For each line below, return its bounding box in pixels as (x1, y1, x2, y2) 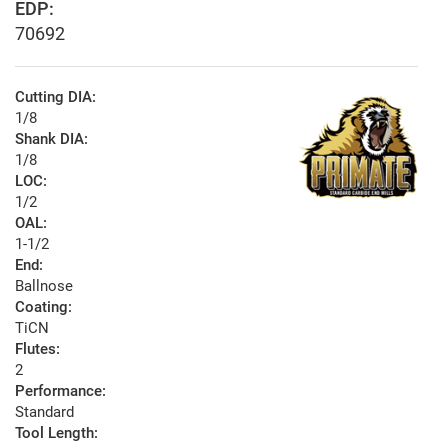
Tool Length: (15, 424, 98, 443)
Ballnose (15, 277, 73, 296)
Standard (15, 403, 74, 422)
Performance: (15, 382, 106, 401)
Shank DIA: (15, 130, 88, 149)
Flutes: (15, 340, 60, 359)
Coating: (15, 298, 72, 317)
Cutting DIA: (15, 88, 96, 107)
